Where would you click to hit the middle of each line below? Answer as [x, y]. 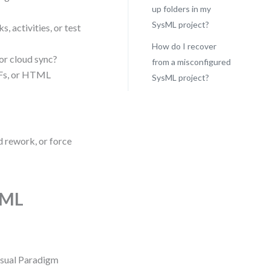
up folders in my [181, 9]
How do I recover [184, 46]
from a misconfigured [191, 62]
